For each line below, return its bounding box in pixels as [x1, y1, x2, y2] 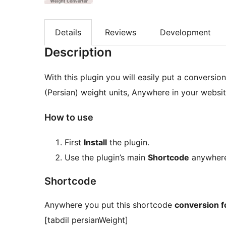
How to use [44, 112, 93, 123]
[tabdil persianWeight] [44, 214, 128, 225]
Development [160, 27, 211, 37]
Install [84, 137, 107, 147]
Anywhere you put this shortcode [44, 199, 175, 210]
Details [55, 27, 81, 37]
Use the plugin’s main [65, 152, 148, 162]
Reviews [105, 27, 136, 37]
